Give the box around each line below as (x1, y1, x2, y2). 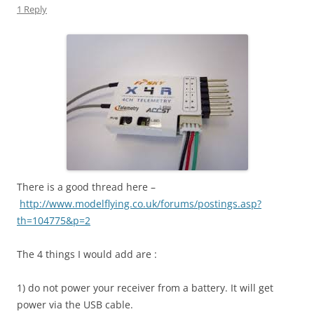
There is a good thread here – (17, 180, 156, 194)
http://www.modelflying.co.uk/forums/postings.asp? (20, 197, 261, 211)
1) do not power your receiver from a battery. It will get (17, 281, 273, 295)
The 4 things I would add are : (17, 247, 157, 261)
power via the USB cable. (17, 298, 133, 312)
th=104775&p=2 (17, 214, 90, 228)
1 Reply (17, 3, 47, 16)
